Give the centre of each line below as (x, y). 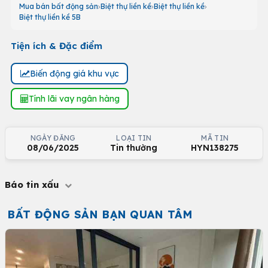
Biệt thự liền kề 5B (50, 17)
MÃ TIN (215, 138)
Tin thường (134, 148)
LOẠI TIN (134, 138)
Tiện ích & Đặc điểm (57, 46)
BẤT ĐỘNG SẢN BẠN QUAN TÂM (100, 214)
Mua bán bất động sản (59, 6)
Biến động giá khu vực (74, 73)
